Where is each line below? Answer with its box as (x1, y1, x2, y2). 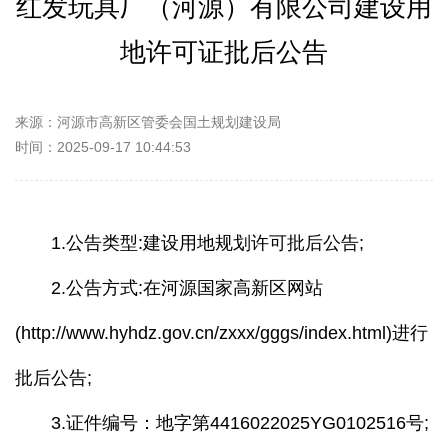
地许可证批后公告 (120, 37, 328, 67)
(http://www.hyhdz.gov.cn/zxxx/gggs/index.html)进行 (15, 323, 428, 343)
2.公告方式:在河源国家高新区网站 (15, 278, 323, 298)
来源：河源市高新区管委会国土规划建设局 (15, 114, 281, 130)
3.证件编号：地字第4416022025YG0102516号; (15, 413, 429, 433)
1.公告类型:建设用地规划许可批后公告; (15, 233, 364, 253)
